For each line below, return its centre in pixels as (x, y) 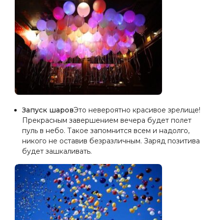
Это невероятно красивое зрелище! (137, 110)
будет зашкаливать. (57, 151)
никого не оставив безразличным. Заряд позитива (111, 141)
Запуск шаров (48, 110)
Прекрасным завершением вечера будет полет (107, 120)
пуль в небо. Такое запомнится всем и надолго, (106, 131)
